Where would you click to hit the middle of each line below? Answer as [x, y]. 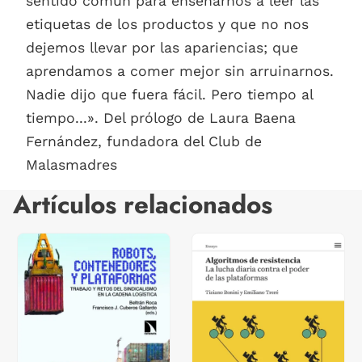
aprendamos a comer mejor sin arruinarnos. [180, 71]
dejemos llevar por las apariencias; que [162, 47]
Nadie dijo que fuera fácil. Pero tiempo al [169, 94]
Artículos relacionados [143, 204]
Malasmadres [72, 164]
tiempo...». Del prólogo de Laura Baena [161, 118]
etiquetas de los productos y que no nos [167, 24]
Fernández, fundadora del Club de [144, 141]
